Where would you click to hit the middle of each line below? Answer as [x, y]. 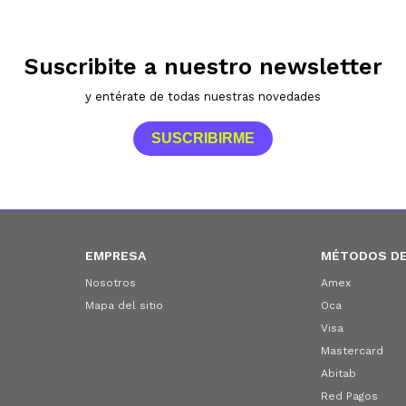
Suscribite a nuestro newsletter [203, 67]
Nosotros [110, 283]
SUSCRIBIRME [203, 138]
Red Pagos [350, 396]
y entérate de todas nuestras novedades [203, 97]
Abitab [339, 373]
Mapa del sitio [124, 305]
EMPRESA [115, 256]
